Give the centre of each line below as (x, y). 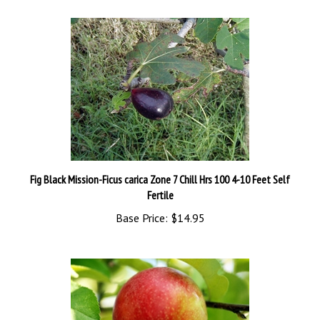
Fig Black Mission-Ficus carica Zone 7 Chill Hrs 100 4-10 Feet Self (160, 162)
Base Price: (141, 200)
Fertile (160, 177)
